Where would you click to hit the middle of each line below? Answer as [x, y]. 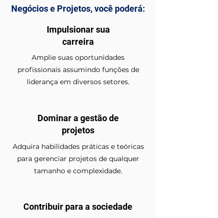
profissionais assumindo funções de [78, 70]
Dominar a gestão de [78, 118]
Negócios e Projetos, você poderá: [78, 9]
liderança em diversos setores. [78, 82]
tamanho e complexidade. [78, 171]
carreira [78, 42]
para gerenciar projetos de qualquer [78, 159]
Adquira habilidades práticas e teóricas [78, 146]
